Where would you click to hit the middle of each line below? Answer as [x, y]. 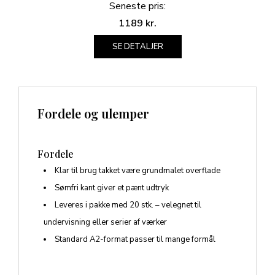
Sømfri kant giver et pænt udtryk [112, 188]
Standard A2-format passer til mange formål [135, 240]
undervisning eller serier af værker [105, 223]
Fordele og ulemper [93, 114]
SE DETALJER [137, 47]
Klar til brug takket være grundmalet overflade [137, 171]
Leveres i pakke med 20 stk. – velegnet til [128, 205]
